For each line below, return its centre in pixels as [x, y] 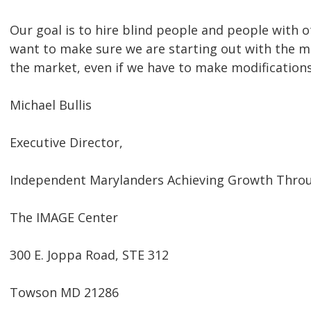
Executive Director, [66, 143]
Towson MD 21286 [64, 293]
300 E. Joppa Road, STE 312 [89, 255]
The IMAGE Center [64, 218]
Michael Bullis [51, 105]
